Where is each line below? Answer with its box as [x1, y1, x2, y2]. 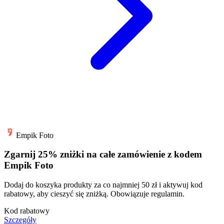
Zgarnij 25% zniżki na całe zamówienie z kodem [4, 149, 202, 160]
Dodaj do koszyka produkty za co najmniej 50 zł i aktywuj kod [4, 180, 202, 189]
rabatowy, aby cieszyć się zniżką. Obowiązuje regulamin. [4, 189, 184, 198]
